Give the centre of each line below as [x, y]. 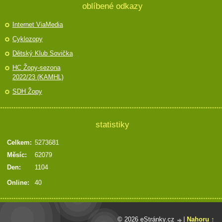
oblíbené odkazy [112, 6]
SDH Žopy [27, 91]
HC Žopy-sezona [36, 68]
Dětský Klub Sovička [43, 53]
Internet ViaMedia [38, 25]
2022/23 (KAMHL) [38, 77]
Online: [18, 183]
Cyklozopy [28, 39]
